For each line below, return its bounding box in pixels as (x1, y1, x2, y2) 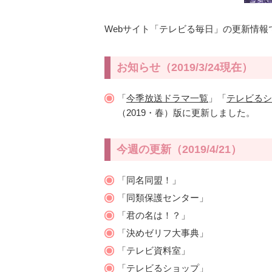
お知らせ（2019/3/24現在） (117, 61, 253, 73)
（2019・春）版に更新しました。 (117, 107, 255, 118)
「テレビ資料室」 (117, 245, 190, 256)
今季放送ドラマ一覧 (126, 93, 208, 103)
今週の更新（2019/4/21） (117, 143, 242, 155)
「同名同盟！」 (117, 175, 181, 185)
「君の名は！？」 (117, 210, 190, 220)
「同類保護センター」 (117, 192, 208, 203)
